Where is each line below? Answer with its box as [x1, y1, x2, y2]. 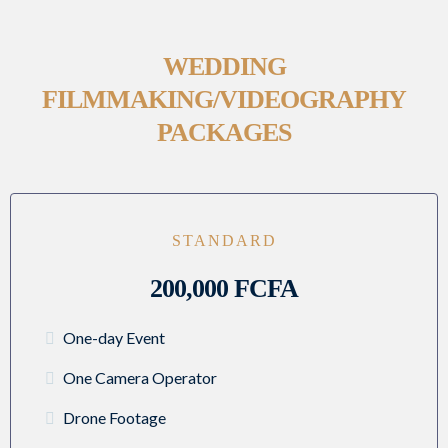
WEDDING [162, 52, 286, 82]
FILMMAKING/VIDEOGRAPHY [42, 85, 406, 115]
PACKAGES [157, 118, 291, 148]
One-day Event [63, 328, 165, 348]
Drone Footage [63, 408, 166, 428]
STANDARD [171, 232, 277, 250]
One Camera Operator [63, 368, 217, 388]
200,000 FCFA [150, 274, 298, 304]
